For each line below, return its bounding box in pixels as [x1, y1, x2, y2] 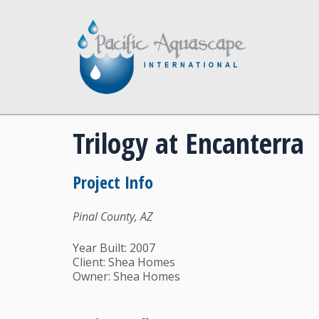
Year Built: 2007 [73, 240, 155, 256]
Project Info [73, 170, 153, 194]
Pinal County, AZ [73, 209, 153, 225]
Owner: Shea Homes [73, 268, 180, 285]
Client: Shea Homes [73, 254, 175, 271]
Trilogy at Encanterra [73, 123, 304, 163]
